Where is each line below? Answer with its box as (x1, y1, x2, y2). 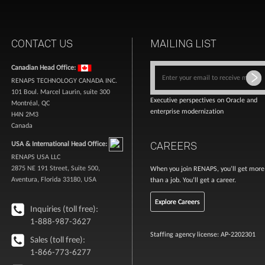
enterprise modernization (150, 107, 224, 115)
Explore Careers (155, 198, 200, 206)
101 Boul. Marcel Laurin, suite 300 (11, 88, 110, 96)
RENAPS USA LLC (11, 153, 60, 161)
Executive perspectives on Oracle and (150, 96, 257, 104)
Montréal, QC (11, 99, 50, 107)
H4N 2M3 (11, 110, 38, 118)
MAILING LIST (150, 37, 216, 50)
